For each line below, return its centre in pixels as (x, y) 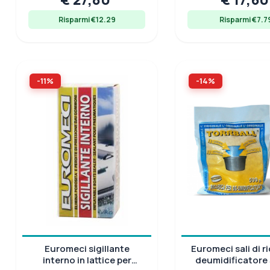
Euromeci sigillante (87, 248)
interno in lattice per (87, 260)
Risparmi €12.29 (87, 19)
